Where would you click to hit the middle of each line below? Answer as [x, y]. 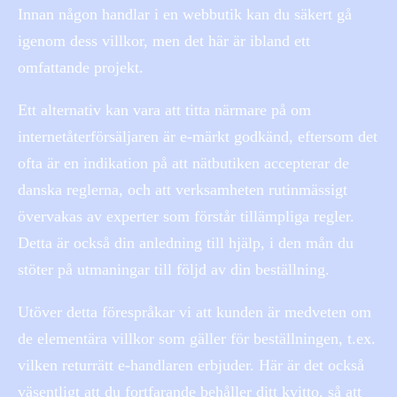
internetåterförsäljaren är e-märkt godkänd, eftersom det [198, 136]
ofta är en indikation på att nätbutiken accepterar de [183, 163]
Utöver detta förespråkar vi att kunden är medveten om [195, 311]
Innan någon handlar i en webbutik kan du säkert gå [185, 14]
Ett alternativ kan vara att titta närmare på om [164, 109]
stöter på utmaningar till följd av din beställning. [174, 269]
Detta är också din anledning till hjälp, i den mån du [186, 242]
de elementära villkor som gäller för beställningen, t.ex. [197, 338]
